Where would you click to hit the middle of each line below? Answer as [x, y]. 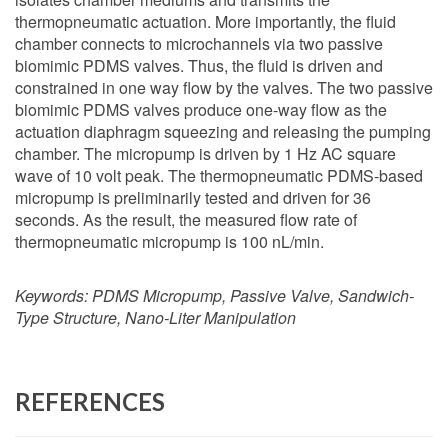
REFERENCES [90, 401]
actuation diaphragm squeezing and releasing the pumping [223, 131]
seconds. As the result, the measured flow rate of [186, 219]
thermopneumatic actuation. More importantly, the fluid [205, 21]
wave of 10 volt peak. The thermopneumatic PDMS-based [219, 175]
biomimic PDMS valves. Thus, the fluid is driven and [199, 65]
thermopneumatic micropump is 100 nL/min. [169, 241]
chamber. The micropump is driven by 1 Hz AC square [205, 153]
